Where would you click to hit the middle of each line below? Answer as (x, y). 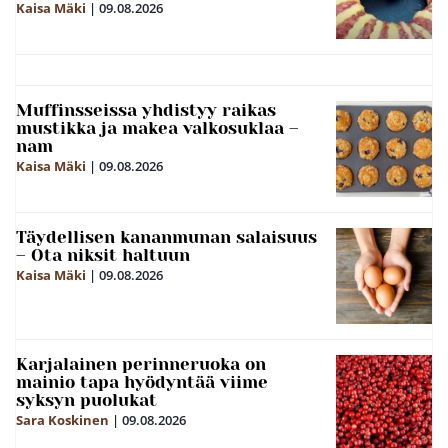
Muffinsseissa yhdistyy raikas (146, 109)
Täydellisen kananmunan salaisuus (166, 236)
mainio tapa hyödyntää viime (142, 381)
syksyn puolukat (86, 399)
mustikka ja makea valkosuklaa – (157, 127)
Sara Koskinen (62, 419)
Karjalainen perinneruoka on (141, 363)
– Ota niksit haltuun (103, 254)
